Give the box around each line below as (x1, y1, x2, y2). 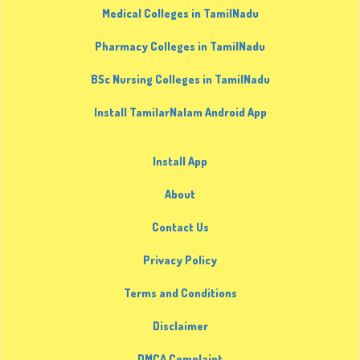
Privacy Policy (143, 253, 217, 268)
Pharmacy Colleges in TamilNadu (95, 39, 265, 54)
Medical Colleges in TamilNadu (101, 6, 259, 21)
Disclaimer (152, 319, 208, 333)
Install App (153, 154, 207, 169)
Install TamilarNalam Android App (93, 105, 267, 120)
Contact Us (151, 220, 209, 235)
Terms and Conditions (123, 286, 237, 301)
